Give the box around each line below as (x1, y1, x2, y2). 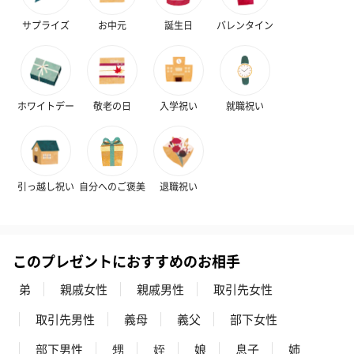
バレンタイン (217, 17, 273, 32)
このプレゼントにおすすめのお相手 (13, 250, 240, 271)
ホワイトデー (17, 98, 74, 112)
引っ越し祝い (17, 179, 74, 193)
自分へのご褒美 (79, 179, 145, 193)
